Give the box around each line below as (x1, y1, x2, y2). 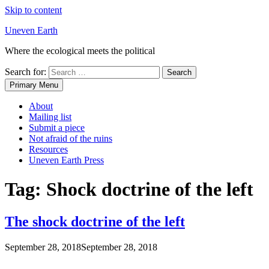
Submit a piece (29, 122, 85, 133)
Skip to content (5, 5, 62, 15)
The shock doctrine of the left (5, 213, 185, 229)
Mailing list (29, 112, 71, 122)
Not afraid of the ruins (29, 133, 112, 144)
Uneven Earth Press (29, 155, 104, 165)
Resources (29, 144, 68, 154)
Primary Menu (10, 80, 58, 89)
